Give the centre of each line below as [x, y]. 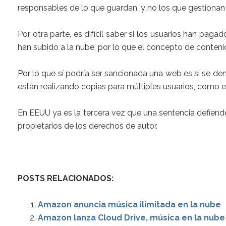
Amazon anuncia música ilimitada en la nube [129, 205]
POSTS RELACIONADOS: [66, 178]
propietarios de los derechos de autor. [88, 126]
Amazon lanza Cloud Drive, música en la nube [131, 218]
